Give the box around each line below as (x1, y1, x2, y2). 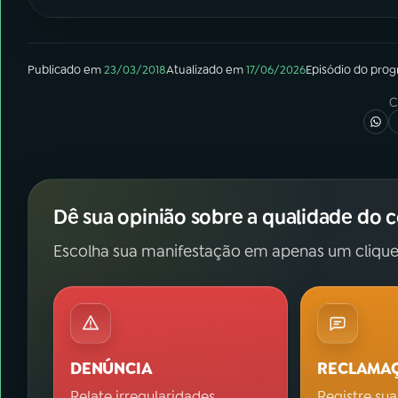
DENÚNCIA (70, 358, 153, 380)
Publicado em (28, 62, 101, 78)
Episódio (306, 62, 351, 78)
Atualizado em (166, 62, 243, 78)
